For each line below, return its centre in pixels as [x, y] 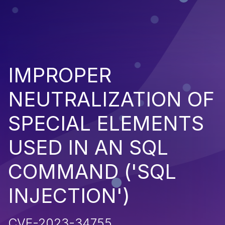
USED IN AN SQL [88, 147]
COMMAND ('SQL [92, 171]
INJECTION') [69, 195]
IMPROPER [60, 75]
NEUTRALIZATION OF [111, 99]
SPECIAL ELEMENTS [106, 123]
